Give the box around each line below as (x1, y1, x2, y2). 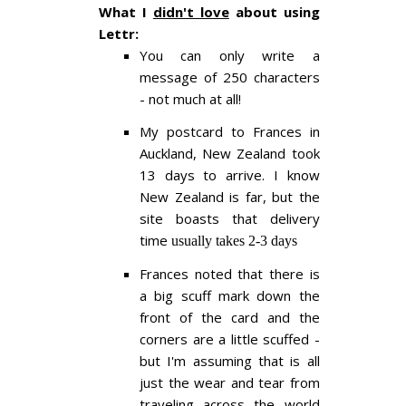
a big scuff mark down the (140, 286, 320, 305)
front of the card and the (140, 308, 320, 327)
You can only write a (140, 46, 320, 65)
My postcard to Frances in (140, 122, 320, 141)
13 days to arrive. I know (140, 166, 320, 185)
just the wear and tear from (140, 373, 320, 392)
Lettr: (99, 24, 139, 43)
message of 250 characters (140, 68, 320, 87)
